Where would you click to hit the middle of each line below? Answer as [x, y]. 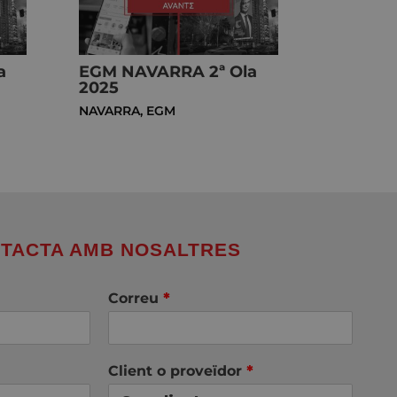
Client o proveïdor [177, 371]
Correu [136, 299]
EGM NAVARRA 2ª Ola [168, 72]
